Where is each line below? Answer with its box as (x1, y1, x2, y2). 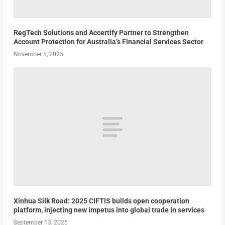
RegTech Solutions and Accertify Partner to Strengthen (13, 29, 189, 37)
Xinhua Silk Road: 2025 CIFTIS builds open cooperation (13, 196, 189, 205)
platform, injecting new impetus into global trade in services (13, 205, 204, 214)
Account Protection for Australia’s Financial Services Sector (13, 38, 203, 46)
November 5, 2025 (13, 51, 63, 58)
